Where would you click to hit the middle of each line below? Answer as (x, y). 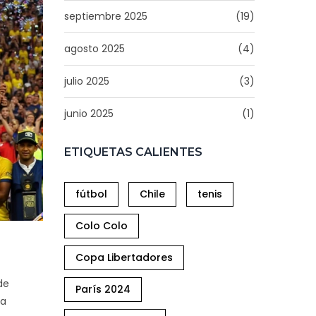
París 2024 (103, 289)
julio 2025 (87, 81)
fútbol (91, 194)
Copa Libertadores (124, 257)
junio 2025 (89, 114)
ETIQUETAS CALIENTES (133, 152)
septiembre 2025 (106, 16)
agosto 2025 (95, 49)
